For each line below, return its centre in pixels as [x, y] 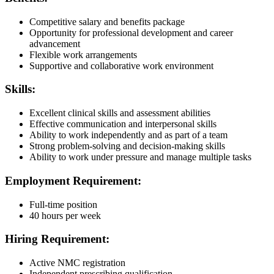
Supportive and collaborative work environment [121, 65]
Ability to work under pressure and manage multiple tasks [140, 157]
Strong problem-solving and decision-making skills [127, 146]
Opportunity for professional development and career [131, 32]
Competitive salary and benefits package [107, 21]
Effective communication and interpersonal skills [123, 124]
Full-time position [63, 204]
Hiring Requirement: [57, 239]
